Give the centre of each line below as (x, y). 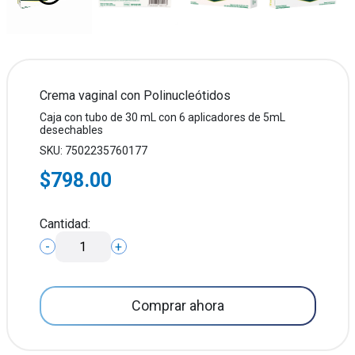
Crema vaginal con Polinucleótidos (135, 95)
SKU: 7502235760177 (93, 150)
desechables (71, 130)
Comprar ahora (177, 305)
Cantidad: (65, 223)
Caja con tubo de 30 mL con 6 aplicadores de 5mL (162, 117)
